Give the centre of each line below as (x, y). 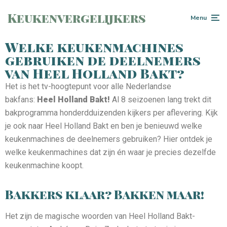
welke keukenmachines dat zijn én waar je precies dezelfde (110, 152)
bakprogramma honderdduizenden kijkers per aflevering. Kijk (111, 113)
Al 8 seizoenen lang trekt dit (161, 100)
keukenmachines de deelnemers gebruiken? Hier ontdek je (109, 139)
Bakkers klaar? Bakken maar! (105, 194)
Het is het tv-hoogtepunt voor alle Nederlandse (88, 86)
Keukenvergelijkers (77, 18)
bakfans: (21, 100)
